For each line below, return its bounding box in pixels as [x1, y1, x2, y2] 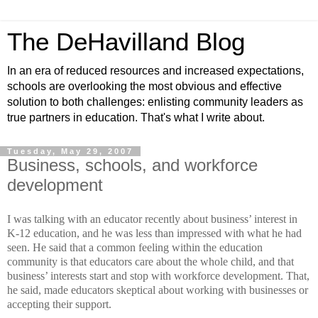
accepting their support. [7, 297, 111, 310]
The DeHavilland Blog [7, 28, 245, 55]
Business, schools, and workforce [7, 155, 258, 175]
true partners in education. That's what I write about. [7, 111, 265, 124]
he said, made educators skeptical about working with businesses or [7, 283, 308, 296]
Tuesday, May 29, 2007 [7, 147, 133, 155]
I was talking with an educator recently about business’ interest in [7, 212, 297, 225]
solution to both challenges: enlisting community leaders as [7, 96, 303, 108]
